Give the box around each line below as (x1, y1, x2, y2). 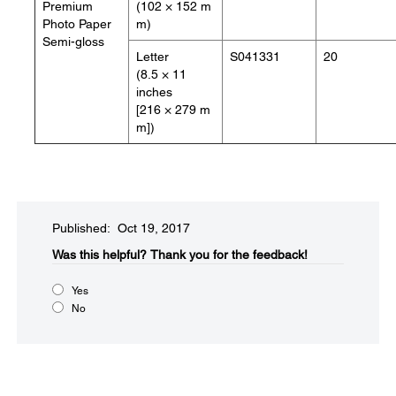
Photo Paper (42, 17, 111, 31)
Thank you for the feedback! (150, 247, 308, 262)
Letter (136, 49, 169, 64)
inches (136, 85, 172, 99)
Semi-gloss (42, 34, 104, 49)
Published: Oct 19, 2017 (52, 221, 190, 235)
